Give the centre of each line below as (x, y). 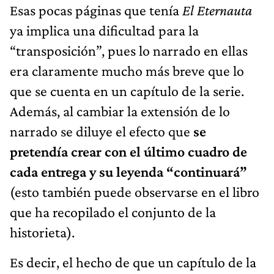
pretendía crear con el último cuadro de (128, 151)
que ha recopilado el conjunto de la (113, 212)
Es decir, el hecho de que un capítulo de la (133, 262)
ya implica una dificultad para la (104, 30)
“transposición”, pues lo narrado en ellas (129, 50)
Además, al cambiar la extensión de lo (120, 111)
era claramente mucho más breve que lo (127, 70)
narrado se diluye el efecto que (102, 131)
